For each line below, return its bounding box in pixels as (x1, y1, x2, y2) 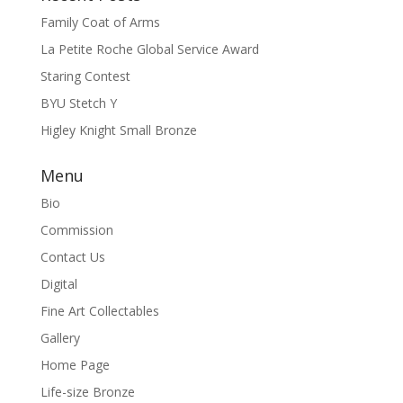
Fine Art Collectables (40, 301, 159, 319)
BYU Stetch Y (40, 94, 117, 112)
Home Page (40, 355, 110, 373)
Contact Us (40, 247, 105, 265)
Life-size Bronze (40, 382, 135, 400)
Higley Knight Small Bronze (40, 121, 197, 139)
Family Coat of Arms (40, 13, 160, 31)
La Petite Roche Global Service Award (40, 40, 259, 58)
